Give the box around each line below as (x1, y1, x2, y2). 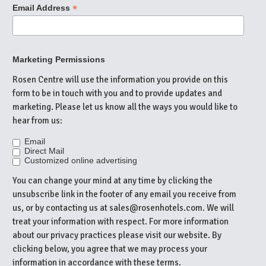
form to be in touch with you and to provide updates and (12, 87, 222, 99)
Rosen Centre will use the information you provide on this (12, 74, 228, 85)
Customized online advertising (24, 155, 137, 165)
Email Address (12, 2, 72, 12)
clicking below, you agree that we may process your (12, 243, 207, 254)
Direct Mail (24, 145, 64, 156)
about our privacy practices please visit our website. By (12, 229, 221, 240)
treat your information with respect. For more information (12, 216, 229, 227)
